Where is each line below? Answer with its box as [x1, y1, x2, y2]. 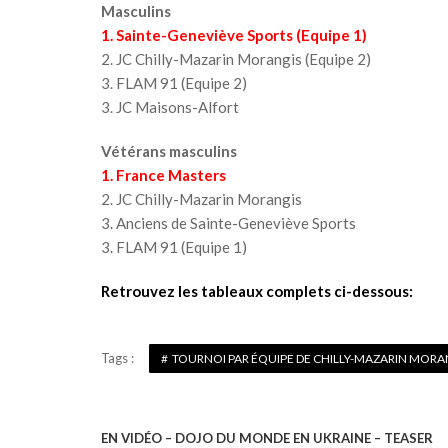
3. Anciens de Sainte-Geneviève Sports [100, 214, 356, 232]
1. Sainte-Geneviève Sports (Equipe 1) [100, 26, 367, 44]
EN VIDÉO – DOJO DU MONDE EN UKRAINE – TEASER [100, 429, 433, 446]
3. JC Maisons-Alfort [100, 98, 239, 116]
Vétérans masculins [100, 142, 237, 160]
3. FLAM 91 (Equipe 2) [100, 74, 247, 92]
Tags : [100, 350, 134, 366]
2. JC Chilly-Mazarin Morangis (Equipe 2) [100, 50, 371, 68]
